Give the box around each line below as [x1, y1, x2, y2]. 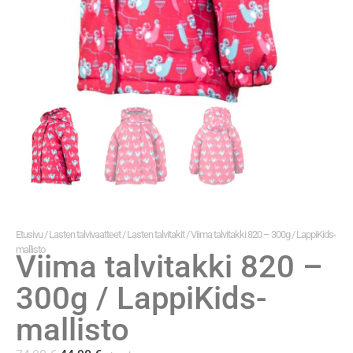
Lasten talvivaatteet [49, 229, 121, 240]
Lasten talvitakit [127, 229, 184, 240]
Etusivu [16, 229, 43, 240]
